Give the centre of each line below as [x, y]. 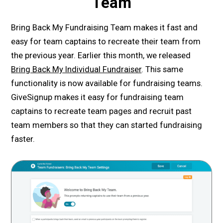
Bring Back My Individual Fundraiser [76, 70]
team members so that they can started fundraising [107, 125]
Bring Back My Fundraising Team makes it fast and [105, 28]
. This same [163, 70]
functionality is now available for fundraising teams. [107, 84]
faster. [23, 139]
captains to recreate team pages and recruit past [102, 111]
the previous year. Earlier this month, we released [101, 56]
